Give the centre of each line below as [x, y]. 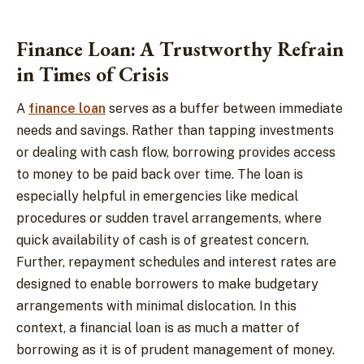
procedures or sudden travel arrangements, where [169, 218]
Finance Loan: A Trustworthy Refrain [180, 49]
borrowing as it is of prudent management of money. [175, 349]
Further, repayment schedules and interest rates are [176, 262]
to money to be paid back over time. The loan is [160, 174]
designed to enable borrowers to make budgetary [167, 284]
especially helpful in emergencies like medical [157, 196]
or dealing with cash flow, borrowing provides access [176, 152]
